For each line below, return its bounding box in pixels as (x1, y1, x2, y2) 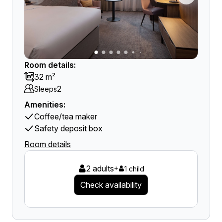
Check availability (80, 180, 142, 190)
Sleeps (34, 84, 57, 93)
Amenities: (24, 100, 65, 110)
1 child (124, 164, 144, 173)
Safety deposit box (34, 123, 103, 133)
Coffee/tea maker (34, 111, 97, 121)
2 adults (86, 164, 114, 173)
